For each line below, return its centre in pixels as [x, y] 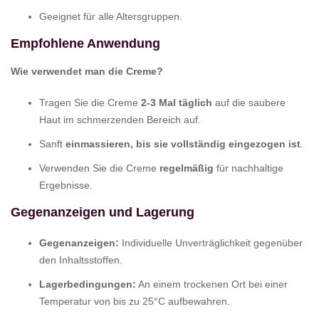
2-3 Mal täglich [177, 102]
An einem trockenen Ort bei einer [212, 284]
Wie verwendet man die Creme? [87, 71]
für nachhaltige [249, 168]
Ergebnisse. [66, 185]
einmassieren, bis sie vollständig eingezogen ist [183, 143]
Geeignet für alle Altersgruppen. [111, 16]
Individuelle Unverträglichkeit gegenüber [211, 242]
